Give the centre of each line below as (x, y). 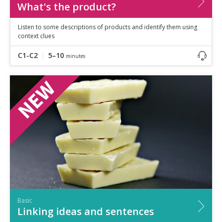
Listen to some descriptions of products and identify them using (108, 27)
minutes (76, 56)
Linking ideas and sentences (86, 211)
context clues (36, 36)
